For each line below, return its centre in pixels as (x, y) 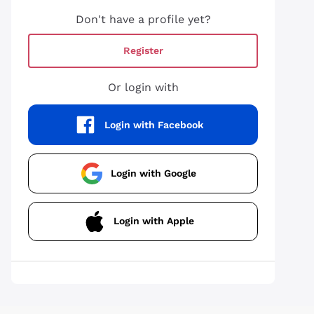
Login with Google (153, 173)
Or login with (143, 87)
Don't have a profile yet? (143, 19)
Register (143, 50)
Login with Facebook (153, 124)
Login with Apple (153, 221)
